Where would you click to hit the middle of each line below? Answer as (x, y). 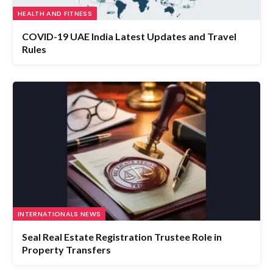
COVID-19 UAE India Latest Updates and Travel (129, 19)
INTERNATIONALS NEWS (59, 198)
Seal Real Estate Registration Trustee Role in (122, 221)
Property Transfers (66, 233)
